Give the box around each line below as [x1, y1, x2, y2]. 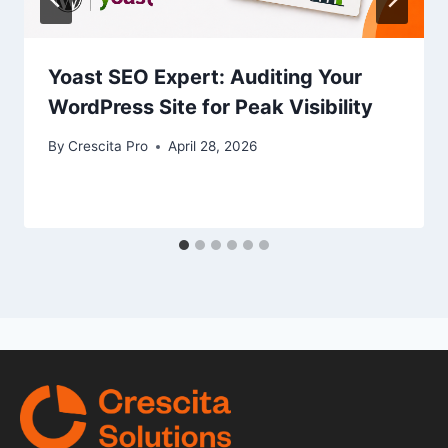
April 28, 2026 [168, 138, 258, 155]
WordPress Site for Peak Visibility [48, 95, 373, 120]
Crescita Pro [68, 138, 149, 155]
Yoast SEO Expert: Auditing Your [48, 65, 362, 90]
